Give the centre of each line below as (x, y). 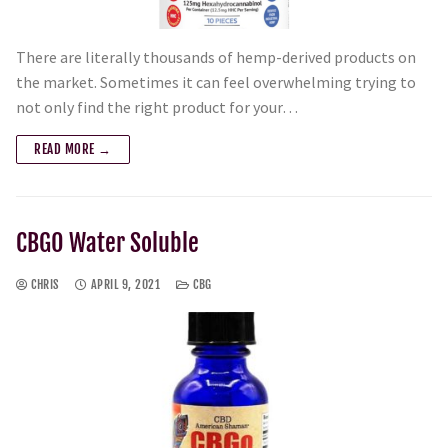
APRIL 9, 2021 (125, 285)
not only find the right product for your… (157, 107)
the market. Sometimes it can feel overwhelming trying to (216, 82)
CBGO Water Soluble (107, 243)
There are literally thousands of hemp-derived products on (216, 57)
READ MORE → (73, 149)
